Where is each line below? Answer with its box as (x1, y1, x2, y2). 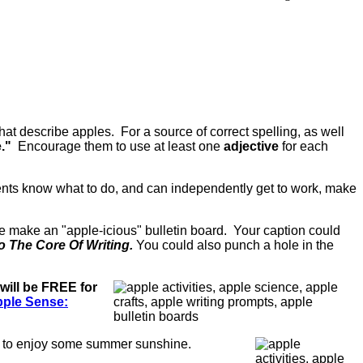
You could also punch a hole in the (136, 238, 334, 253)
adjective (224, 139, 279, 154)
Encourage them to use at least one (15, 139, 224, 154)
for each (279, 139, 328, 154)
